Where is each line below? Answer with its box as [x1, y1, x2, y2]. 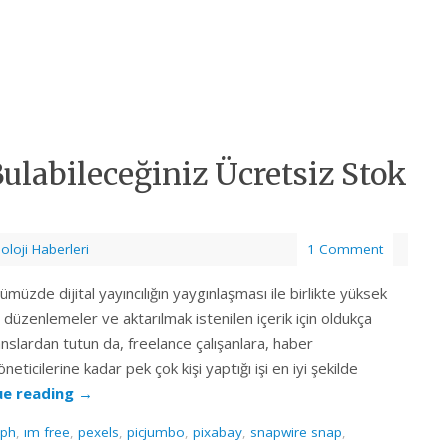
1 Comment [307, 240, 383, 259]
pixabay [193, 423, 242, 442]
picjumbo [127, 423, 185, 442]
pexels [78, 423, 119, 442]
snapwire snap [250, 423, 342, 442]
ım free [24, 423, 70, 442]
